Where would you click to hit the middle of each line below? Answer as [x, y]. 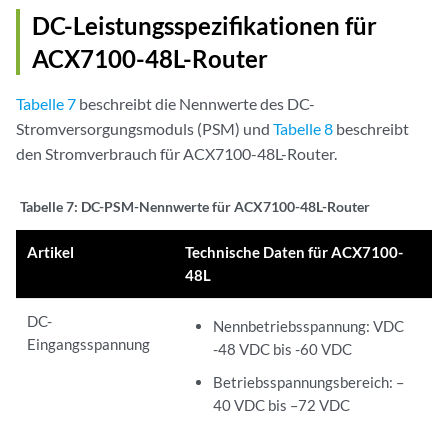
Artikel [51, 251]
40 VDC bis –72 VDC [281, 404]
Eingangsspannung [89, 343]
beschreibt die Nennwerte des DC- [195, 103]
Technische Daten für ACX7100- [294, 251]
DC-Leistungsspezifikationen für [204, 25]
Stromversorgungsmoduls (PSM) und [144, 128]
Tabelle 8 [303, 128]
